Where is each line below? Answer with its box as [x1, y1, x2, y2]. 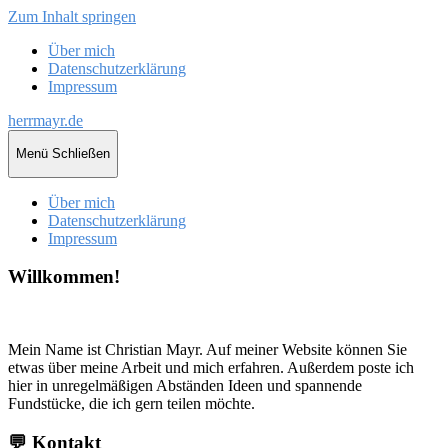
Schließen [52, 146, 110, 162]
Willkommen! [8, 266, 120, 288]
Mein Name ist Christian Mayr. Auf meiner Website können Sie [8, 341, 407, 359]
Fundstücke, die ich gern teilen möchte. [8, 395, 255, 413]
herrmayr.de [8, 112, 83, 129]
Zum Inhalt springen [8, 8, 136, 25]
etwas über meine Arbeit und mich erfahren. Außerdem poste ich [8, 359, 414, 377]
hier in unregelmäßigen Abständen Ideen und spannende [8, 377, 362, 395]
